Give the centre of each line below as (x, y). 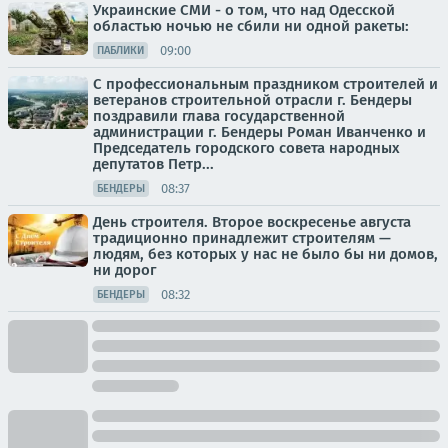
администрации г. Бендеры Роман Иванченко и (259, 132)
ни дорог (124, 270)
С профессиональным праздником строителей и (265, 84)
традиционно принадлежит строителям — (242, 238)
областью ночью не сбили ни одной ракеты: (251, 26)
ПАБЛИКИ (120, 50)
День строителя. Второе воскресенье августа (252, 222)
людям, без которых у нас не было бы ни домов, (265, 254)
